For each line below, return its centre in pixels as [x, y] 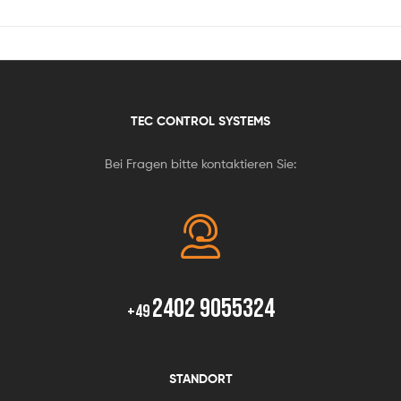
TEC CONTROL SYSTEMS [200, 121]
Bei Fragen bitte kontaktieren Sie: [200, 164]
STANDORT [200, 378]
